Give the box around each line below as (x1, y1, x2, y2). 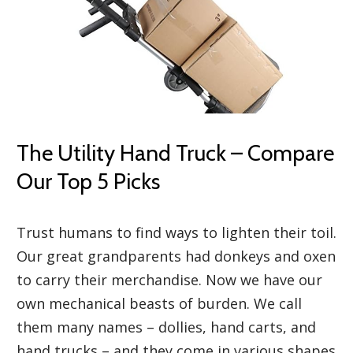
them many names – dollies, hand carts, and (17, 317, 316, 336)
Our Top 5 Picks (17, 167, 160, 195)
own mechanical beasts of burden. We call (17, 293, 302, 313)
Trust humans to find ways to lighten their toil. (17, 222, 336, 242)
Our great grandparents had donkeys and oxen (17, 246, 336, 266)
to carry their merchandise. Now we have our (17, 269, 322, 289)
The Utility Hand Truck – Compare (17, 139, 334, 166)
